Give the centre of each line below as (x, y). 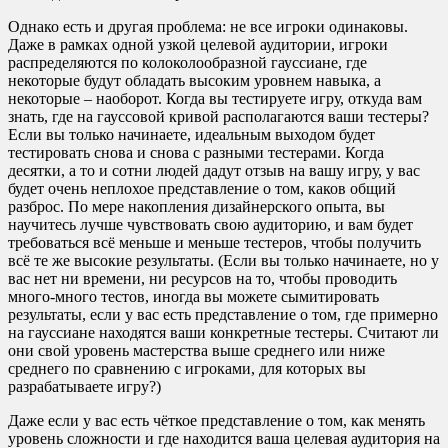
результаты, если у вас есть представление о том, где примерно (223, 314)
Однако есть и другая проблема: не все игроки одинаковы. (208, 26)
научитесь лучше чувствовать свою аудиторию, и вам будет (210, 224)
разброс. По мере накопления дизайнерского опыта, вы (196, 206)
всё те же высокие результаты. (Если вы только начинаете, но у (223, 260)
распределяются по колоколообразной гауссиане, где (187, 62)
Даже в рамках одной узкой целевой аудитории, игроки (198, 44)
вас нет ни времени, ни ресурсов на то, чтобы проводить (202, 278)
